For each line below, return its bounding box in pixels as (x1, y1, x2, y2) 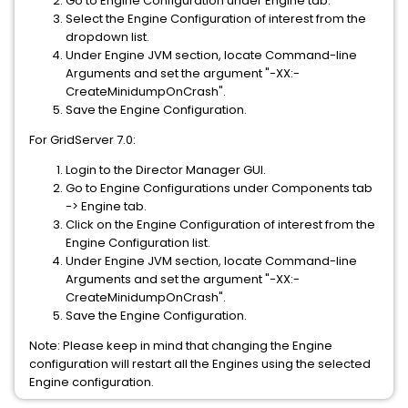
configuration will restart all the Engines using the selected (29, 355, 371, 372)
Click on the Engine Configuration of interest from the (66, 216, 375, 233)
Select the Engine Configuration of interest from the (66, 10, 366, 27)
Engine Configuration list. (66, 234, 210, 251)
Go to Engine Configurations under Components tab (66, 179, 372, 197)
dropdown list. (66, 28, 149, 46)
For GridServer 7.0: (29, 131, 136, 148)
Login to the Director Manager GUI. (66, 161, 266, 178)
